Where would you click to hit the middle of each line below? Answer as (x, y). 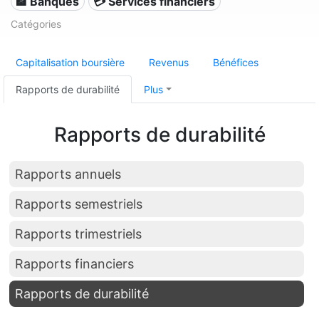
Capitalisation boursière (70, 62)
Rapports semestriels (79, 204)
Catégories (36, 24)
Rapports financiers (74, 264)
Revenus (169, 62)
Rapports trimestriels (78, 234)
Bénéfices (236, 62)
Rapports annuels (68, 174)
